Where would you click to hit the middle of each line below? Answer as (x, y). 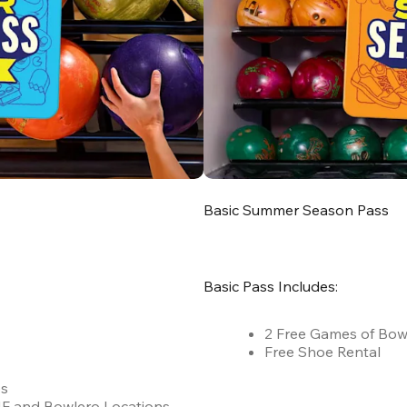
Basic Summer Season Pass (296, 210)
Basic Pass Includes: (271, 287)
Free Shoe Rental (323, 352)
